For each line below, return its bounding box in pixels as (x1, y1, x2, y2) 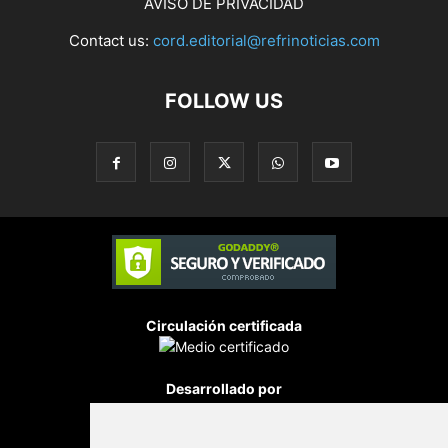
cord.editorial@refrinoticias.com (152, 30, 380, 50)
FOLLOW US (165, 88, 283, 113)
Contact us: (68, 30, 153, 50)
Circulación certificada (146, 316, 302, 334)
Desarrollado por (166, 379, 282, 397)
